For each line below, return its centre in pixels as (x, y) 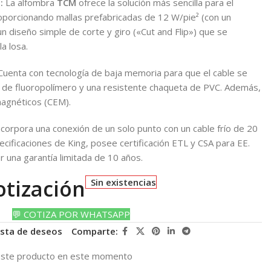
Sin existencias (124, 182)
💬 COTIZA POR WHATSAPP (71, 214)
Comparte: (94, 231)
